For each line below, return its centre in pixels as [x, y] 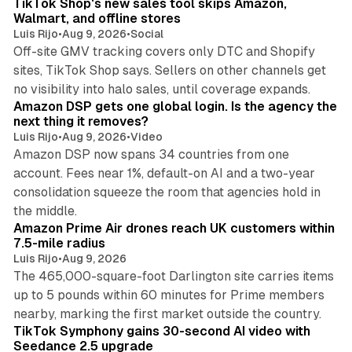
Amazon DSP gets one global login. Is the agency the [175, 106]
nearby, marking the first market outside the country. [167, 313]
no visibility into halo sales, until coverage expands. [161, 89]
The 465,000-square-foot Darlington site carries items [173, 276]
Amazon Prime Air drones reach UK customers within [174, 228]
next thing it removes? [81, 121]
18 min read [278, 80]
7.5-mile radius [59, 243]
